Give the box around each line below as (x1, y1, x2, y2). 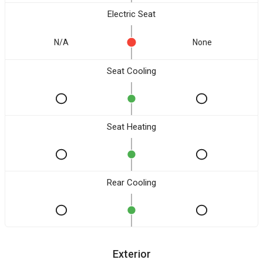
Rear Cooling (107, 177, 156, 188)
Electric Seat (107, 9, 156, 19)
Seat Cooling (107, 66, 156, 76)
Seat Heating (107, 122, 156, 132)
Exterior (112, 248, 151, 260)
